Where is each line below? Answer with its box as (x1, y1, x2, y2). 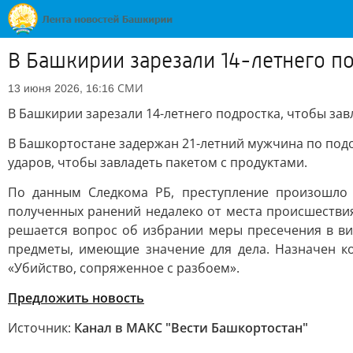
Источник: (8, 319, 74, 336)
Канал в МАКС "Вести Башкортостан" (74, 319, 308, 336)
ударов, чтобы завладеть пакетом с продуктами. (8, 154, 307, 171)
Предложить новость (8, 289, 144, 307)
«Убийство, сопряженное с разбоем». (8, 259, 240, 277)
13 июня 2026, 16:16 (8, 82, 114, 95)
